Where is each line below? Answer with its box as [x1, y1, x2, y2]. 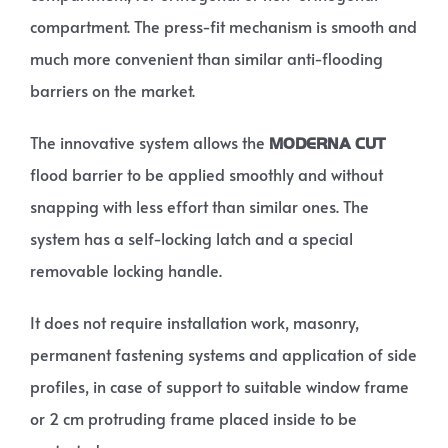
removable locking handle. [29, 258, 222, 281]
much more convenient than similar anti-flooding [29, 46, 383, 69]
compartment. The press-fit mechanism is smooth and [29, 14, 417, 37]
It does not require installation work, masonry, [29, 310, 359, 333]
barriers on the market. [29, 78, 195, 101]
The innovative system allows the [29, 130, 269, 153]
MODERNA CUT [268, 132, 385, 152]
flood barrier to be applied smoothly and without [29, 162, 383, 185]
